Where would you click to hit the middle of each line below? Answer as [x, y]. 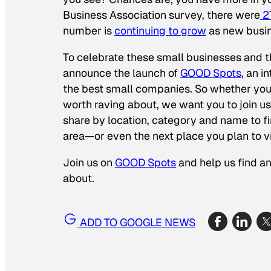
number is [89, 31]
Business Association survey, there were [162, 15]
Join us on [89, 162]
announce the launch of [122, 73]
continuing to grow [160, 31]
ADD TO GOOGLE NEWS [136, 222]
